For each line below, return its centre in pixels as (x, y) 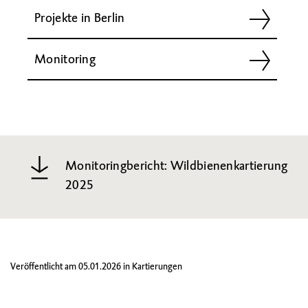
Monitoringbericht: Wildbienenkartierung (177, 165)
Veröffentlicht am (44, 266)
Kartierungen (157, 266)
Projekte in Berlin (80, 18)
